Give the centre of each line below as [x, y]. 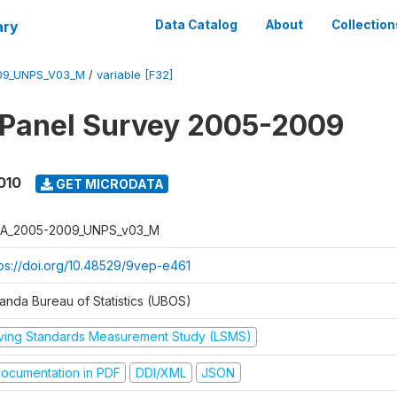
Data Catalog [196, 25]
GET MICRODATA [108, 183]
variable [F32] [135, 75]
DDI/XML [160, 372]
